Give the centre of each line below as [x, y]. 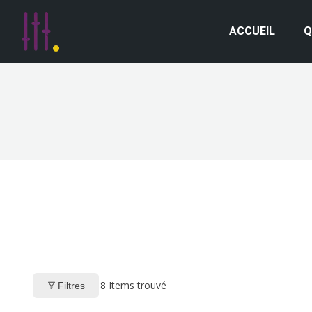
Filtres [71, 285]
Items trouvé [136, 285]
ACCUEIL [252, 31]
